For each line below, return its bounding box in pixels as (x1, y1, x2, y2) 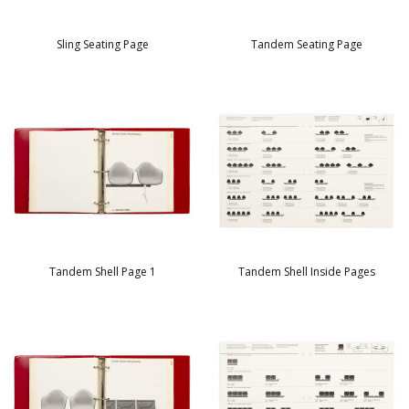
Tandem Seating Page (251, 37, 362, 53)
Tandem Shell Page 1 (48, 264, 156, 280)
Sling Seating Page (56, 37, 149, 53)
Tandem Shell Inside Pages (238, 264, 375, 280)
